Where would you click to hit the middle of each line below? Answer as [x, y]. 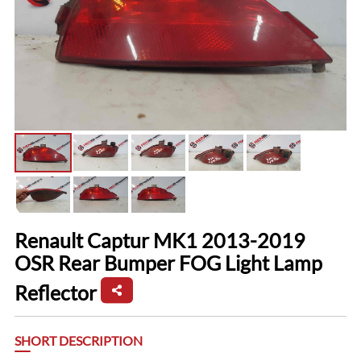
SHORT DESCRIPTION [78, 341]
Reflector [55, 293]
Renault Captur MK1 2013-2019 [160, 240]
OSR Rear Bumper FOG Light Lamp [168, 262]
